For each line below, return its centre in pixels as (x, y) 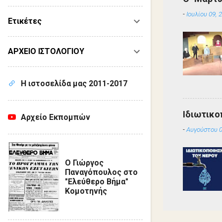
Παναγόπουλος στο (101, 172)
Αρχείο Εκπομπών (55, 117)
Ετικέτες (25, 21)
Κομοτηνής (86, 191)
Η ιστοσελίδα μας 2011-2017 (74, 83)
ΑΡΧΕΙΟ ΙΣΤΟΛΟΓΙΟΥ (46, 51)
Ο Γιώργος (84, 163)
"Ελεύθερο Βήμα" (96, 182)
